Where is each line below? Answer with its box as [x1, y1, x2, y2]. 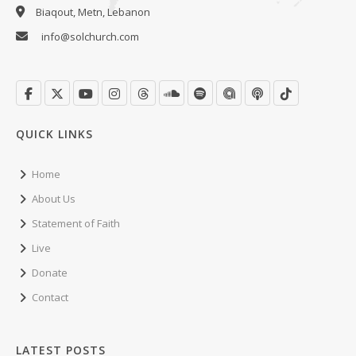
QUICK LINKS [16, 126, 93, 142]
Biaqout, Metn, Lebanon [36, 5, 150, 20]
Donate [32, 265, 68, 281]
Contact [32, 290, 68, 305]
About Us [32, 192, 75, 207]
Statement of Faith [32, 216, 120, 231]
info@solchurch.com [41, 29, 139, 44]
